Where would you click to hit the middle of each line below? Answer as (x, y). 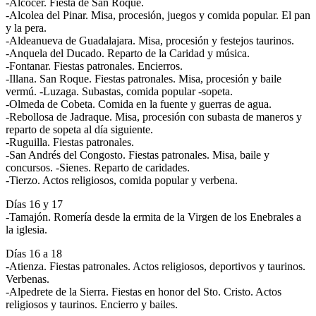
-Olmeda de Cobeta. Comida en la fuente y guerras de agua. (139, 104)
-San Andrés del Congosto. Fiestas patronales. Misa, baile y (138, 154)
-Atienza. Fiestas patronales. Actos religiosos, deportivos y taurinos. (156, 266)
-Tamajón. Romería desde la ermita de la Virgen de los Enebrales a (153, 217)
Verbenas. (28, 279)
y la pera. (26, 28)
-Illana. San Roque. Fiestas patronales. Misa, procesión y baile (144, 78)
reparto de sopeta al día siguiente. (79, 129)
